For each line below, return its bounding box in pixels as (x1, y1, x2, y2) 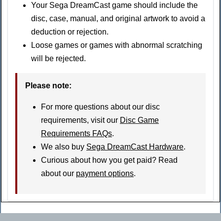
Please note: (25, 81, 72, 90)
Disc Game (120, 116, 159, 125)
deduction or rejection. (31, 28, 109, 37)
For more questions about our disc (41, 103, 160, 111)
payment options (76, 169, 134, 178)
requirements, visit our (41, 116, 120, 125)
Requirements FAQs (41, 129, 112, 138)
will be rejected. (31, 54, 86, 63)
